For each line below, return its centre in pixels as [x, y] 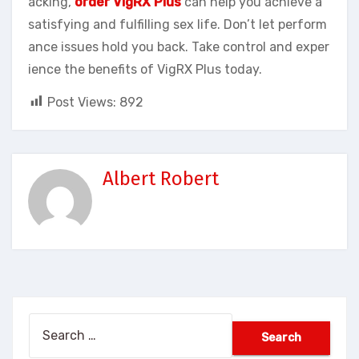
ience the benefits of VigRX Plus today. [145, 69]
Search [49, 323]
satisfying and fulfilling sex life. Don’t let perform [177, 24]
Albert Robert [160, 179]
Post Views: [82, 102]
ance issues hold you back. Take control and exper [179, 46]
